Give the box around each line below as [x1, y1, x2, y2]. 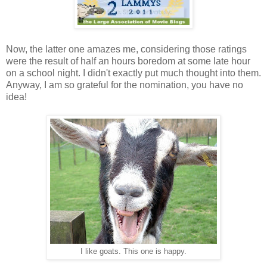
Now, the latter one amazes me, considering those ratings [6, 44, 247, 54]
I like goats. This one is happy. [80, 247, 187, 256]
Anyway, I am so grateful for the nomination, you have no [6, 79, 243, 90]
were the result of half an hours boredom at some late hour [6, 55, 250, 66]
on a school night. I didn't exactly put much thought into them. [6, 67, 261, 78]
